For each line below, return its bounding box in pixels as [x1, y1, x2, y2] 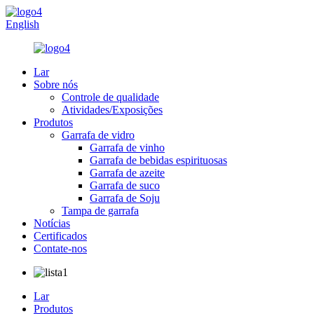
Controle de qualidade [62, 91, 159, 103]
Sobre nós [34, 78, 78, 90]
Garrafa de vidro [62, 129, 135, 141]
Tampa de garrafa [62, 205, 139, 217]
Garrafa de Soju [90, 192, 160, 204]
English [6, 18, 39, 30]
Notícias [34, 217, 70, 229]
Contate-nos [34, 243, 87, 254]
